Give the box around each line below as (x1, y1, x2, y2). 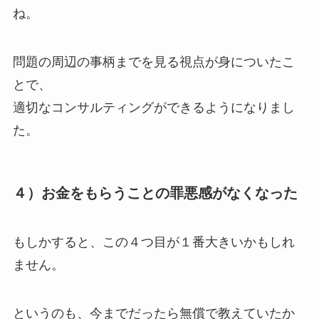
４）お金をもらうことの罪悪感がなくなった (12, 185, 298, 201)
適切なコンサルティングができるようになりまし (12, 100, 295, 115)
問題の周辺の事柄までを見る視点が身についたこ (12, 54, 295, 69)
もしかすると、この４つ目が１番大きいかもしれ (12, 235, 295, 250)
